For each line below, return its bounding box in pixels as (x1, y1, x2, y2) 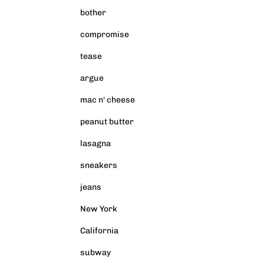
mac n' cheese (80, 94, 135, 105)
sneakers (80, 160, 117, 170)
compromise (80, 29, 129, 39)
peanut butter (80, 116, 134, 127)
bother (80, 7, 106, 18)
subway (80, 247, 111, 258)
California (80, 225, 118, 236)
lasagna (80, 138, 111, 148)
